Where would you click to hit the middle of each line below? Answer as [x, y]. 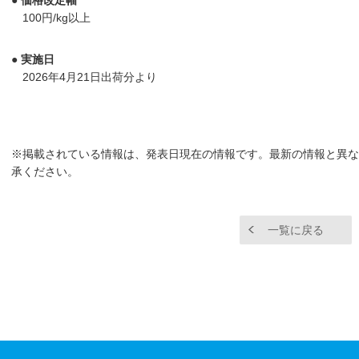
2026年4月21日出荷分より [90, 77]
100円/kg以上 [56, 17]
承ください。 [45, 171]
